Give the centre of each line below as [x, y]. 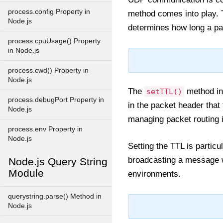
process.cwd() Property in [48, 70]
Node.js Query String [58, 162]
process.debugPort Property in [56, 100]
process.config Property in [49, 12]
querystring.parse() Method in [55, 196]
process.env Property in [45, 129]
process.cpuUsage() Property [54, 41]
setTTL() [164, 92]
